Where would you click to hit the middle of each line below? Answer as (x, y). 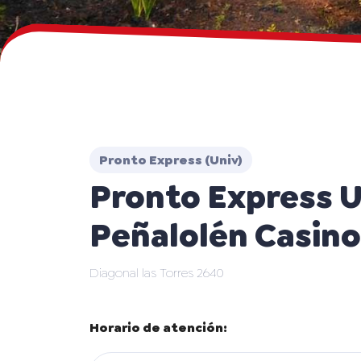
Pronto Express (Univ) (171, 160)
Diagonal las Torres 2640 (157, 272)
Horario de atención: (158, 327)
